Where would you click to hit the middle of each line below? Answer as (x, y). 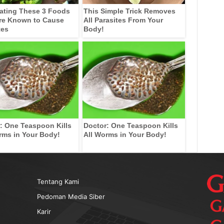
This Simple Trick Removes (129, 11)
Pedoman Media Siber (71, 196)
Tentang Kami (58, 181)
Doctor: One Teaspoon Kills (130, 125)
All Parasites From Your (123, 20)
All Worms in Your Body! (125, 134)
